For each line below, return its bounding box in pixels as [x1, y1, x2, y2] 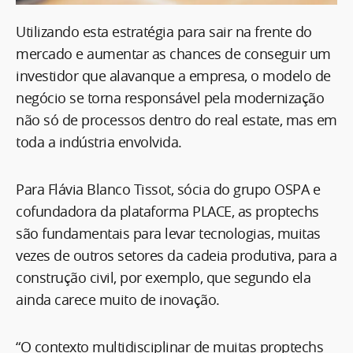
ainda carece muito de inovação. [16, 289, 220, 309]
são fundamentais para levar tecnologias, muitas [16, 223, 321, 243]
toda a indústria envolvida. [16, 132, 182, 151]
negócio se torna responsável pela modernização [16, 87, 324, 107]
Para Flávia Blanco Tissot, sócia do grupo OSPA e [16, 179, 320, 199]
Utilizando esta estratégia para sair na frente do [16, 21, 312, 41]
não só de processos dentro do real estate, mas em [16, 110, 337, 129]
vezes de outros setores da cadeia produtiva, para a [16, 245, 337, 265]
